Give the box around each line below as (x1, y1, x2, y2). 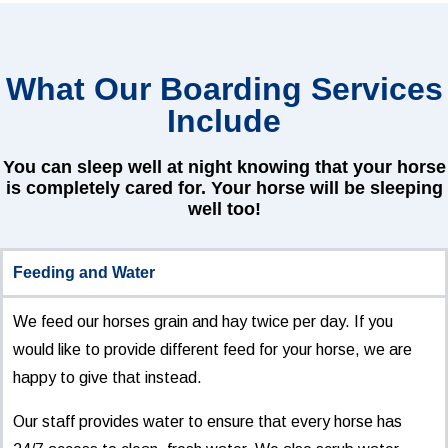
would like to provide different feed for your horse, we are (13, 341, 412, 358)
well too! (187, 199, 261, 219)
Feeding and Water (13, 264, 155, 281)
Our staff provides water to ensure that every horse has (13, 413, 402, 430)
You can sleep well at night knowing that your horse (2, 157, 446, 177)
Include (167, 103, 281, 139)
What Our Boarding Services (5, 71, 443, 107)
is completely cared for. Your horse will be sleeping (5, 178, 443, 198)
